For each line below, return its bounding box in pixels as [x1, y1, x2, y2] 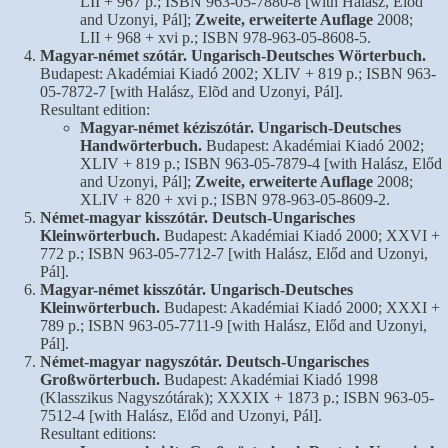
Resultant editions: [40, 424, 156, 442]
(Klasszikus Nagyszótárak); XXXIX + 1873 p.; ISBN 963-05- [40, 388, 434, 406]
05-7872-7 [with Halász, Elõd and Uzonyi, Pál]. [40, 82, 343, 100]
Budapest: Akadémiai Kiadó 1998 [160, 370, 378, 388]
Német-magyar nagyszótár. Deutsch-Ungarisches [40, 352, 369, 370]
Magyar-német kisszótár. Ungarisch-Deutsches [40, 280, 353, 298]
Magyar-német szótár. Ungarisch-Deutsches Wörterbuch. [40, 46, 426, 64]
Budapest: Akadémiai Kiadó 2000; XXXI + [164, 298, 440, 316]
